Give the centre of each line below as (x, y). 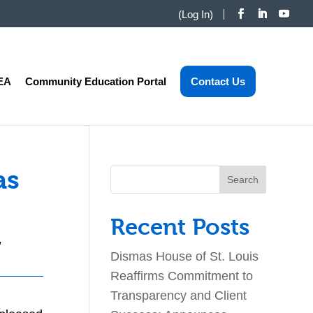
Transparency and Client (179, 295)
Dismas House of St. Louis (185, 256)
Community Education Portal (95, 81)
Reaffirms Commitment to (182, 276)
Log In (196, 14)
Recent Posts (180, 227)
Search (131, 172)
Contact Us (218, 81)
